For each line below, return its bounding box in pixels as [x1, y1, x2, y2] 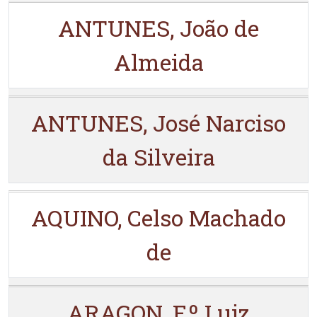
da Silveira [102, 142, 215, 172]
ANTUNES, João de [58, 13, 259, 43]
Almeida [113, 47, 204, 77]
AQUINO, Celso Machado [31, 202, 286, 233]
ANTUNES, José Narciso [31, 108, 286, 138]
